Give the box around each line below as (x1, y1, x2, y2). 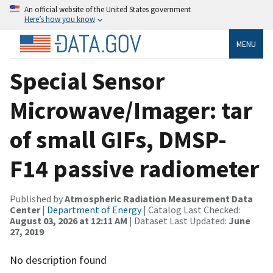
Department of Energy (47, 203, 141, 216)
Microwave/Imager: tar (10, 94, 252, 126)
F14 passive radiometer (10, 153, 259, 184)
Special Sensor (10, 65, 165, 96)
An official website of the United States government (24, 4, 191, 14)
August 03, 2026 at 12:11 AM (10, 214, 127, 227)
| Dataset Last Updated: (127, 214, 229, 227)
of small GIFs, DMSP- (10, 124, 227, 155)
